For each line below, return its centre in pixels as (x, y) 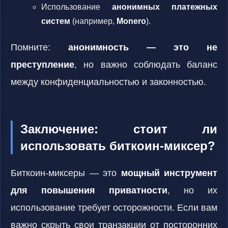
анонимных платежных (165, 7)
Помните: (39, 47)
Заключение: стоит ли (119, 129)
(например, (93, 21)
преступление (42, 65)
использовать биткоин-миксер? (118, 146)
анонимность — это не (143, 47)
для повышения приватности (89, 190)
